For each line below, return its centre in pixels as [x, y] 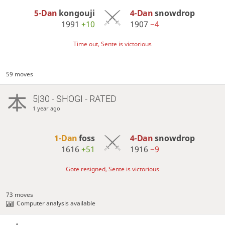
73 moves [20, 195]
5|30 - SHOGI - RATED [74, 98]
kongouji [77, 13]
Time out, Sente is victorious [113, 44]
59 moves [20, 74]
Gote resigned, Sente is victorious [113, 169]
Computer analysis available [56, 203]
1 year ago [46, 108]
